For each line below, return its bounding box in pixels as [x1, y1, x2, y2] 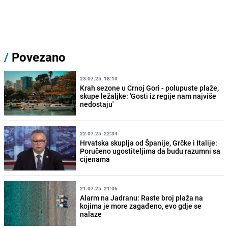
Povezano [9, 49, 66, 66]
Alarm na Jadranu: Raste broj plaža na [80, 193, 204, 203]
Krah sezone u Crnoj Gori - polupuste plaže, [80, 82, 219, 93]
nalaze [80, 209, 102, 219]
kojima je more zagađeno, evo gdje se [80, 201, 202, 211]
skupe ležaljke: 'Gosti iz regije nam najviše [80, 91, 217, 101]
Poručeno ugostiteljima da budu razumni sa [80, 146, 221, 156]
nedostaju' [80, 99, 114, 109]
